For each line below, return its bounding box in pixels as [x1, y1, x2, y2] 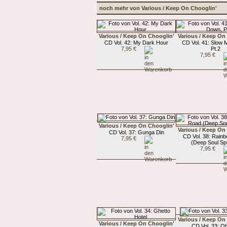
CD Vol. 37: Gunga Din [108, 129, 164, 135]
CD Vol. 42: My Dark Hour [104, 39, 168, 46]
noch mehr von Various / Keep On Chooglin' [99, 5, 217, 11]
